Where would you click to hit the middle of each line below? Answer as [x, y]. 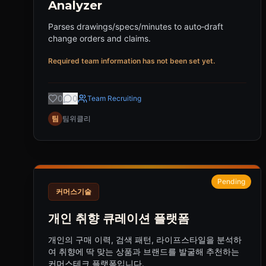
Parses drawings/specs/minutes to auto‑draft [136, 26]
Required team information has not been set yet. [132, 61]
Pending [231, 181]
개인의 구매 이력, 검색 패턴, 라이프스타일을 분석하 [145, 240]
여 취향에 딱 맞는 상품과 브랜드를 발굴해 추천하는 [144, 251]
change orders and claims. [99, 38]
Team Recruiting [114, 98]
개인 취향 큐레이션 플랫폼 [119, 218]
